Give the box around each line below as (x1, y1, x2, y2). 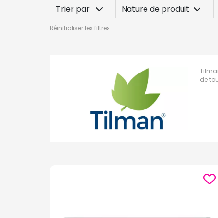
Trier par (56, 3, 91, 15)
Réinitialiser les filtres (50, 23, 110, 32)
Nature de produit (122, 3, 189, 15)
